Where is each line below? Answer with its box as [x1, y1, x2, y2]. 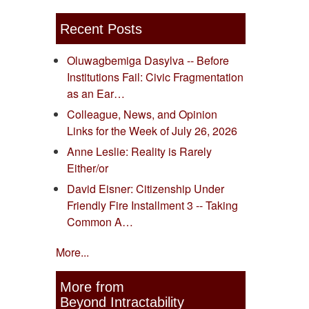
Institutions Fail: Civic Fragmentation [67, 69, 243, 86]
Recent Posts [59, 21, 142, 37]
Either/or [67, 160, 108, 177]
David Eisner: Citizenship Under [67, 181, 224, 197]
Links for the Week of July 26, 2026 [67, 123, 237, 139]
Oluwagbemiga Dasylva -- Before [67, 52, 229, 69]
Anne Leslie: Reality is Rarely [67, 143, 212, 160]
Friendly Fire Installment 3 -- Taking [67, 197, 238, 214]
